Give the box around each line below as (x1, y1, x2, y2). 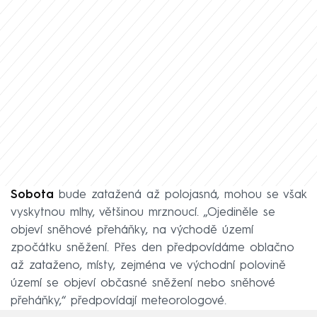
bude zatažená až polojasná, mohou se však (54, 188, 306, 201)
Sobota (11, 188, 54, 201)
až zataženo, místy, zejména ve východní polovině (11, 259, 286, 272)
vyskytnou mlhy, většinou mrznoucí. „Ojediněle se (11, 206, 275, 219)
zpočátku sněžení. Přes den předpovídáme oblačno (11, 241, 294, 254)
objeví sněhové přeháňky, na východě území (11, 224, 253, 236)
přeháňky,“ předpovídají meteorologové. (11, 294, 226, 307)
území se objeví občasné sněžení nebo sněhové (11, 277, 275, 289)
